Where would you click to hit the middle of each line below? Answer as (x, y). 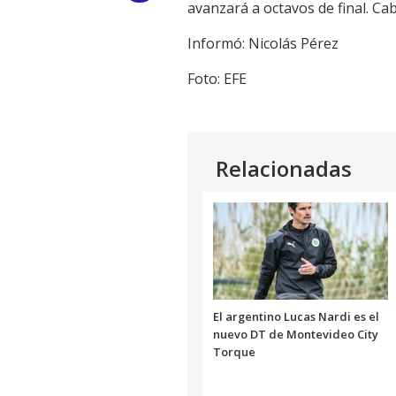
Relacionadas (284, 169)
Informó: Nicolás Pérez (263, 44)
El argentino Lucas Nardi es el (296, 317)
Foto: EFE (217, 79)
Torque (234, 352)
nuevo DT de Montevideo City (296, 335)
